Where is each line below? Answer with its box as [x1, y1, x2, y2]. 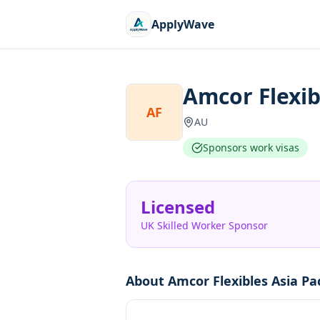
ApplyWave [151, 16, 214, 32]
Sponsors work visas [203, 141, 299, 154]
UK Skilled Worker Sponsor [141, 219, 268, 232]
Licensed [141, 195, 215, 219]
